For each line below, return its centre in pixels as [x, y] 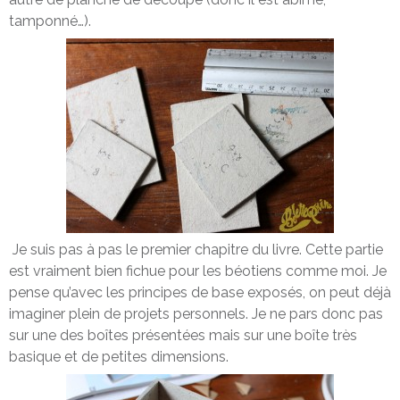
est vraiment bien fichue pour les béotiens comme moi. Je [198, 271]
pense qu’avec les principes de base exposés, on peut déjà [200, 292]
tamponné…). [52, 21]
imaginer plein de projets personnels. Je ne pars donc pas [196, 313]
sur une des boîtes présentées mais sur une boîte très [183, 335]
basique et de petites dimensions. [119, 356]
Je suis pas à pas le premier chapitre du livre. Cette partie [196, 249]
